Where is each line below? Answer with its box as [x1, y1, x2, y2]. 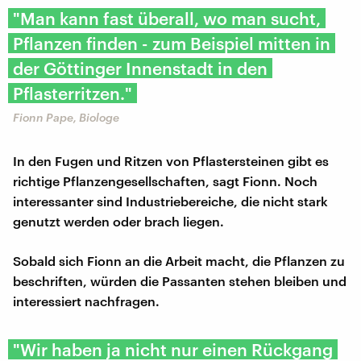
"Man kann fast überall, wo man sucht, [13, 7, 321, 28]
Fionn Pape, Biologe [13, 110, 119, 124]
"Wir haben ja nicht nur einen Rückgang [13, 338, 333, 359]
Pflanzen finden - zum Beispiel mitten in [13, 32, 330, 53]
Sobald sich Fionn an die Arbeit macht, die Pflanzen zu [13, 252, 345, 268]
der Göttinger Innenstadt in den [13, 57, 268, 78]
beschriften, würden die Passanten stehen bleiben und [13, 272, 346, 288]
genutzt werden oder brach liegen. [13, 213, 224, 229]
